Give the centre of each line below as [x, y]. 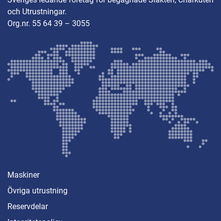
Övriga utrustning [37, 191]
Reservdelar [28, 206]
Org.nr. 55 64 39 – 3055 [49, 23]
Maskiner [23, 175]
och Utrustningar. [37, 11]
